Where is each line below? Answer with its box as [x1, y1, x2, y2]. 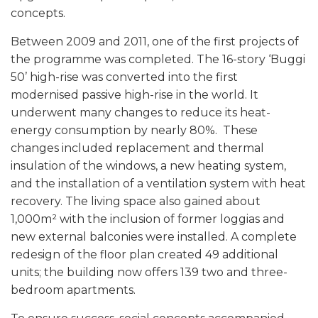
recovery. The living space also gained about [11, 194, 261, 209]
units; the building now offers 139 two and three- [11, 265, 287, 280]
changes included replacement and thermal [11, 141, 264, 155]
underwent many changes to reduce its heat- [11, 106, 270, 120]
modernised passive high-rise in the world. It [11, 88, 258, 102]
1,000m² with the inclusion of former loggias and [11, 212, 285, 226]
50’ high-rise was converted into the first [11, 70, 238, 84]
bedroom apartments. [11, 283, 136, 297]
